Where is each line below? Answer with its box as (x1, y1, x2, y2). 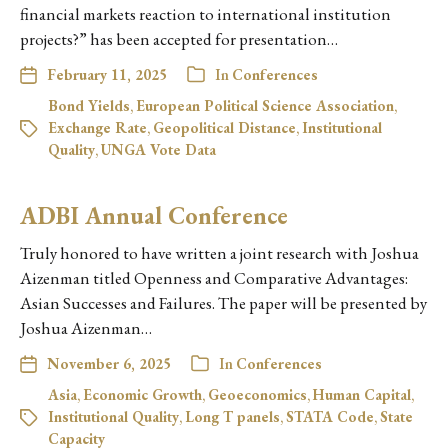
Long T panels (185, 406, 280, 426)
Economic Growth (83, 384, 202, 404)
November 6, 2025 (47, 353, 171, 373)
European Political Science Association (136, 95, 394, 115)
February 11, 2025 (47, 64, 167, 84)
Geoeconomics (208, 384, 307, 404)
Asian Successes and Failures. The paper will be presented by (20, 291, 427, 314)
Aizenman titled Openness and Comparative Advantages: (20, 266, 408, 289)
